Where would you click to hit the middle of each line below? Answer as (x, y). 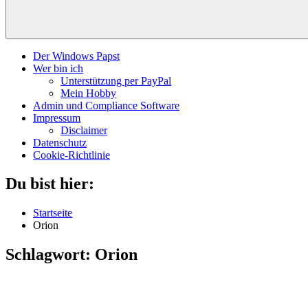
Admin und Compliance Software (106, 105)
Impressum (57, 118)
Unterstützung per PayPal (116, 80)
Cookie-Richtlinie (71, 155)
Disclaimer (84, 130)
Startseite (53, 213)
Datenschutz (60, 142)
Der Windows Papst (76, 56)
